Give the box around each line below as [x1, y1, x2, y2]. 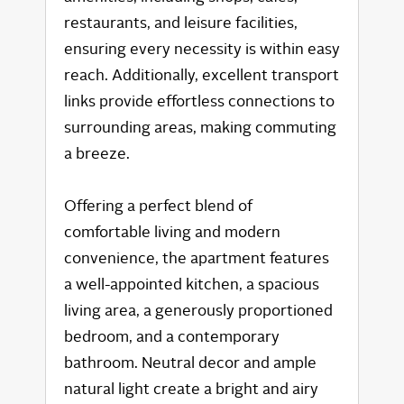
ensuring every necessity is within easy [64, 38, 340, 60]
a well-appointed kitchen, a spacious [64, 273, 319, 295]
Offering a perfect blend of [64, 195, 252, 216]
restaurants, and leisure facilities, [64, 12, 298, 33]
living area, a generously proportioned [64, 299, 333, 321]
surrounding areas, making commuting [64, 116, 336, 138]
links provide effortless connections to [64, 90, 335, 112]
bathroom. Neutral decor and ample [64, 352, 317, 373]
